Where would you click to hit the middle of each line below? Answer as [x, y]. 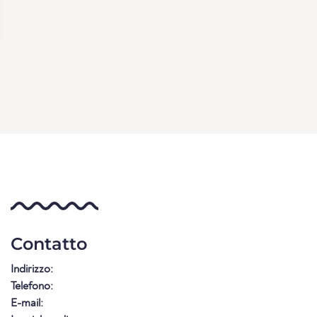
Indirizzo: [32, 269]
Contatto [49, 243]
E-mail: [27, 303]
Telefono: [32, 286]
